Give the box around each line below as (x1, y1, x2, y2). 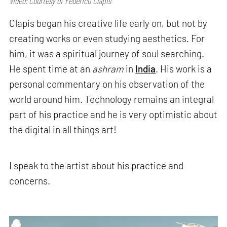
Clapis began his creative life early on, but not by (9, 17, 208, 29)
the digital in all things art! (9, 124, 117, 136)
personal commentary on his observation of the (9, 78, 205, 90)
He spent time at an (9, 63, 93, 75)
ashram (92, 63, 126, 75)
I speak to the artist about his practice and (9, 160, 184, 172)
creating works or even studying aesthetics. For (9, 32, 205, 45)
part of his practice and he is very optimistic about (9, 108, 218, 121)
